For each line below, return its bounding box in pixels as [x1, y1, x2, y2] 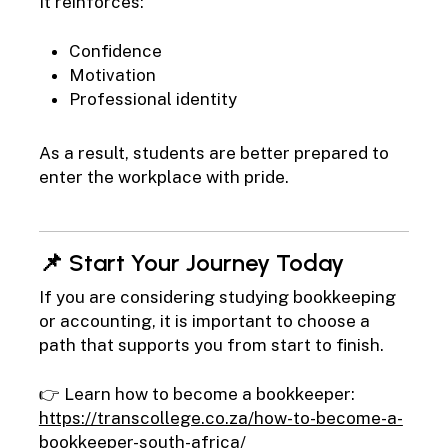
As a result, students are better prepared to [38, 143, 389, 164]
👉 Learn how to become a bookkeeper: [38, 384, 355, 405]
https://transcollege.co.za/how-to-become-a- [38, 408, 403, 429]
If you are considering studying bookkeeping [38, 286, 396, 307]
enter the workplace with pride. [38, 167, 289, 188]
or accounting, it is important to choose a [38, 310, 370, 331]
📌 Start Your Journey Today [38, 247, 344, 277]
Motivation [68, 65, 156, 86]
